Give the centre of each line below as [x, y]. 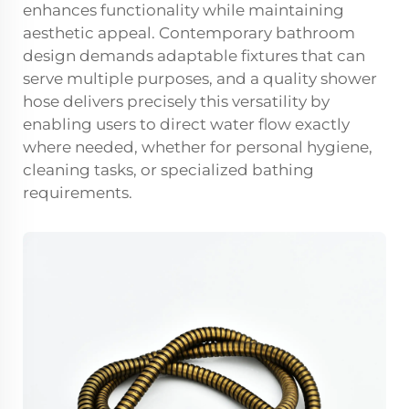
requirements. [78, 193]
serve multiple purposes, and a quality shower [200, 79]
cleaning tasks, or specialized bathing [168, 170]
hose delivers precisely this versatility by [176, 101]
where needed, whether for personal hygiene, [198, 147]
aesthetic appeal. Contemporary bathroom [189, 33]
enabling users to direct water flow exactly [186, 124]
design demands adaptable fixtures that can [194, 56]
